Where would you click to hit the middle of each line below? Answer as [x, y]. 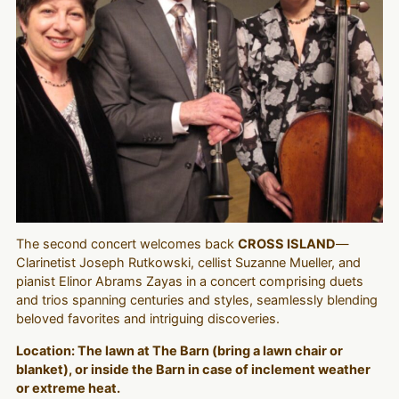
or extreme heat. [68, 388]
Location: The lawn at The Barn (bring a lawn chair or [179, 350]
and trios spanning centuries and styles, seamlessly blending [196, 301]
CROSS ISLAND [286, 244]
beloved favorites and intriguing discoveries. [147, 319]
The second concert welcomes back [126, 244]
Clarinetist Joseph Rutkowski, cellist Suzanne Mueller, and [188, 263]
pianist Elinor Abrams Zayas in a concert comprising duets [189, 282]
